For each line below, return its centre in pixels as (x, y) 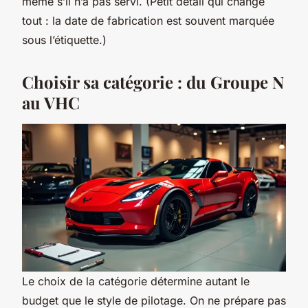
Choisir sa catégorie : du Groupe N (153, 81)
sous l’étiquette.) (64, 40)
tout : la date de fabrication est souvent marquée (148, 20)
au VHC (51, 102)
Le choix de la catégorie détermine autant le (136, 281)
